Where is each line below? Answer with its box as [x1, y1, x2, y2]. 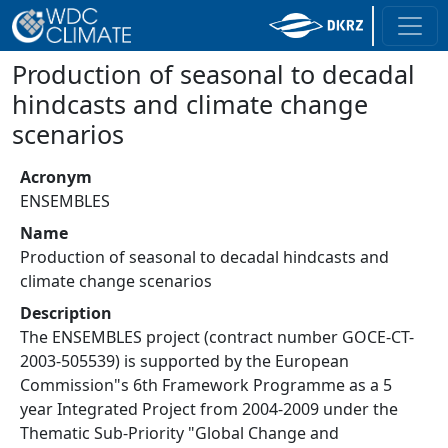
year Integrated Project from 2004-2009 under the [20, 398, 398, 420]
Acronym [20, 166, 92, 188]
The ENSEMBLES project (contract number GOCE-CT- [20, 326, 414, 348]
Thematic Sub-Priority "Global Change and [20, 422, 339, 444]
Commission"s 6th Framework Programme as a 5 [20, 374, 392, 396]
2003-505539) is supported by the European [20, 350, 349, 372]
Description [20, 302, 112, 324]
